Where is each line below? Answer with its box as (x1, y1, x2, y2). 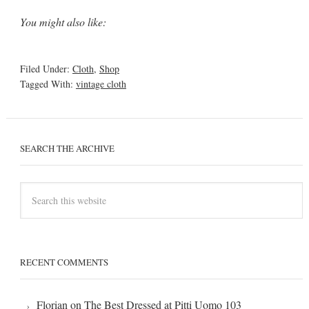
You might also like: (19, 14, 106, 29)
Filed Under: (19, 61, 72, 75)
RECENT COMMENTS (19, 255, 108, 268)
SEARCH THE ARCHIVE (19, 141, 114, 154)
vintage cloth (75, 77, 126, 90)
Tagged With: (19, 77, 76, 90)
